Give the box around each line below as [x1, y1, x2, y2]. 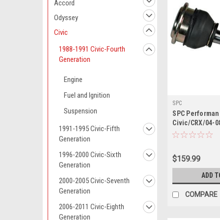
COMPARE [185, 190, 218, 198]
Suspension [64, 107, 97, 115]
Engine [64, 75, 82, 84]
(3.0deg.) [172, 137, 201, 145]
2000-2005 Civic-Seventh [59, 176, 130, 185]
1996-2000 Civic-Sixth [59, 150, 121, 159]
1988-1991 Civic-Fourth [59, 45, 125, 54]
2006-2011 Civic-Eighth [59, 202, 124, 211]
